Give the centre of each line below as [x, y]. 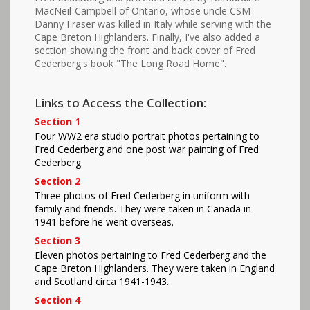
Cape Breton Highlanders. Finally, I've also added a [147, 37]
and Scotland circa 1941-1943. [102, 282]
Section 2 [57, 181]
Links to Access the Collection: [120, 103]
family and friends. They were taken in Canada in [143, 209]
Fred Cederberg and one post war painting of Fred [147, 149]
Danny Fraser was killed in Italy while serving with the [153, 24]
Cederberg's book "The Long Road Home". [130, 64]
